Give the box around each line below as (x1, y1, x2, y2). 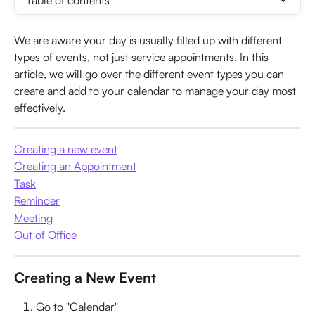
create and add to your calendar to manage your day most (14, 84, 299, 98)
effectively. (14, 101, 65, 115)
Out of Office (14, 228, 77, 243)
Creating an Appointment (14, 159, 136, 174)
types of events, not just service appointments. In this (14, 50, 271, 64)
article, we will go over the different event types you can (14, 67, 287, 81)
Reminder (14, 193, 60, 208)
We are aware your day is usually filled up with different (14, 33, 285, 47)
